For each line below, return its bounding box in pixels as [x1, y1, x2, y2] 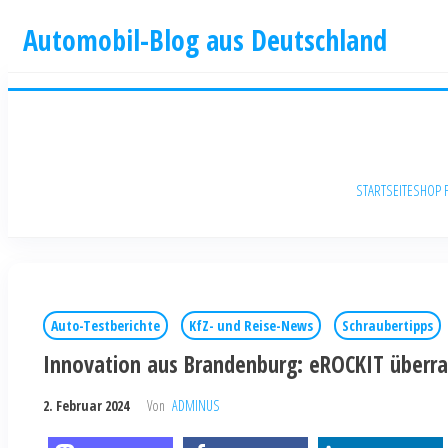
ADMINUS [172, 396, 219, 416]
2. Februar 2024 [43, 396, 129, 416]
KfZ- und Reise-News [189, 316, 313, 336]
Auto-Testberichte [51, 316, 160, 336]
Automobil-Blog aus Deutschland [23, 21, 387, 59]
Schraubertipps [342, 316, 433, 336]
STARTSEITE [355, 180, 413, 201]
